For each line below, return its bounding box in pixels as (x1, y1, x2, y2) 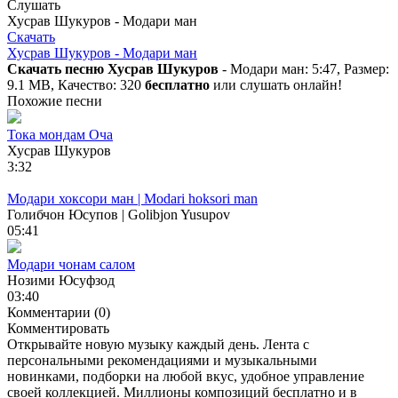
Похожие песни (7, 92, 102, 108)
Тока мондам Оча (7, 126, 113, 142)
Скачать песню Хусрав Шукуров (7, 60, 219, 76)
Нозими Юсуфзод (7, 272, 115, 288)
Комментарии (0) (7, 304, 110, 320)
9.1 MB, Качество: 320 (7, 76, 145, 92)
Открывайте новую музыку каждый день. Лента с (7, 336, 309, 352)
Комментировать (7, 320, 109, 336)
